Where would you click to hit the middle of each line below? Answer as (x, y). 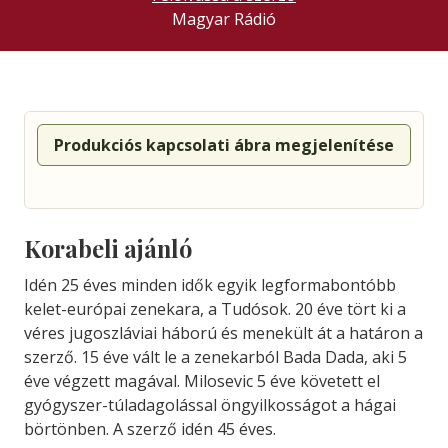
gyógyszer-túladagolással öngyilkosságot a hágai (210, 405)
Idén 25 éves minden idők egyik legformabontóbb (210, 285)
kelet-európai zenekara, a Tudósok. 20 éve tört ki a (215, 309)
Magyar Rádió (224, 19)
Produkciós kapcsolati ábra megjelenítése (224, 145)
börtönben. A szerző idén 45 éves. (150, 429)
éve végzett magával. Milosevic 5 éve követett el (202, 381)
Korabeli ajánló (108, 249)
